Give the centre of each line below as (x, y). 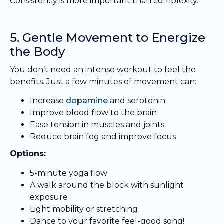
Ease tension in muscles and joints (97, 125)
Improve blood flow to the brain (93, 113)
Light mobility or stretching (84, 209)
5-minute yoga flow (69, 173)
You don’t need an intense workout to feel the (103, 70)
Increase (48, 101)
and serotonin (137, 101)
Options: (28, 154)
